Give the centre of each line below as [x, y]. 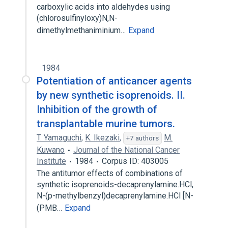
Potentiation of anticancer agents [114, 81]
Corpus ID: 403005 [135, 161]
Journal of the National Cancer [126, 150]
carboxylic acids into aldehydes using [103, 7]
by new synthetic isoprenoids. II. [111, 95]
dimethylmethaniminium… [82, 30]
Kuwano [51, 150]
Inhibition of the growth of [97, 109]
